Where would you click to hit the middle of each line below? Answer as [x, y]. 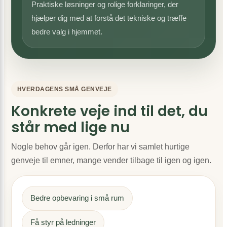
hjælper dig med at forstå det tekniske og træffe [109, 18]
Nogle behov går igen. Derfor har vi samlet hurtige [100, 147]
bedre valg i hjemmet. [67, 32]
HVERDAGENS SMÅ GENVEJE [65, 89]
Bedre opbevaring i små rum [77, 198]
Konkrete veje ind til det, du [109, 111]
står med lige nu [70, 127]
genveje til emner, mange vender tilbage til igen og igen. [111, 160]
